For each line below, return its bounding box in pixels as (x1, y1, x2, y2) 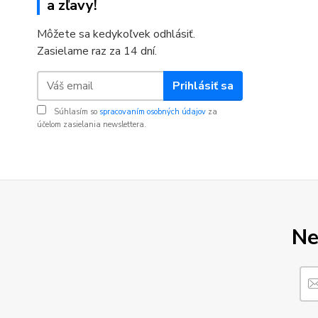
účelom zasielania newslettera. (37, 119, 146, 130)
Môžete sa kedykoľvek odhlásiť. (37, 26, 195, 42)
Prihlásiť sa (172, 77, 234, 94)
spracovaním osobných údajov (99, 106, 206, 117)
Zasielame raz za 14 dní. (37, 43, 157, 59)
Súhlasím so (52, 106, 99, 117)
